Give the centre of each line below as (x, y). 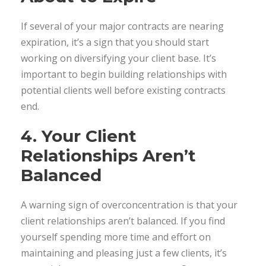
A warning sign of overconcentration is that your (129, 205)
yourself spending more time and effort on (116, 237)
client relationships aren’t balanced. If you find (123, 221)
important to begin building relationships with (124, 74)
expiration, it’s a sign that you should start (115, 42)
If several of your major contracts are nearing (122, 26)
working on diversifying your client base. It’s (118, 58)
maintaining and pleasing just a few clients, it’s (124, 253)
